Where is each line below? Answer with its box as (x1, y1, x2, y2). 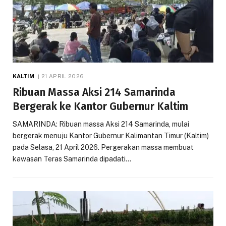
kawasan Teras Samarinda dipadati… (13, 154, 131, 163)
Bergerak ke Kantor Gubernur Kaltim (13, 99, 188, 113)
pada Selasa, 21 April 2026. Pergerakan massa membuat (13, 143, 194, 151)
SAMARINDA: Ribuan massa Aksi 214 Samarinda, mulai (13, 120, 189, 128)
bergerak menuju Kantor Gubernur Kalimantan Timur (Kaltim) (13, 131, 209, 140)
